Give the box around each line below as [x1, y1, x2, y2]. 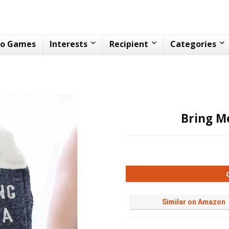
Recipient [109, 38, 148, 50]
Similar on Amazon [162, 198, 226, 206]
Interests [50, 38, 87, 50]
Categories [170, 38, 216, 50]
